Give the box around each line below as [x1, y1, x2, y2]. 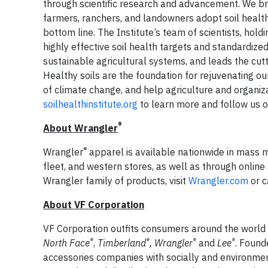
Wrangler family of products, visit [43, 175, 188, 187]
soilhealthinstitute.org [43, 98, 138, 110]
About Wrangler [43, 122, 118, 134]
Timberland [98, 237, 146, 249]
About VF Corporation [43, 199, 144, 211]
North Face [43, 237, 90, 249]
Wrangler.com [188, 175, 248, 187]
